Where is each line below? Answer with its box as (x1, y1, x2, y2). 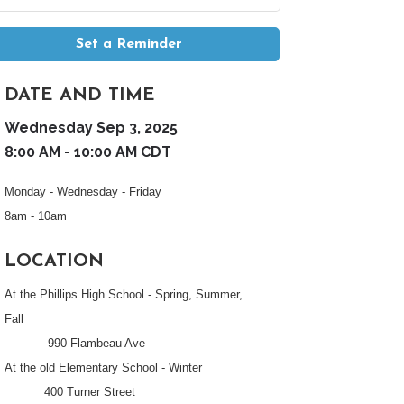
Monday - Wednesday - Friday (5, 185, 166, 198)
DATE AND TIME (5, 87, 156, 105)
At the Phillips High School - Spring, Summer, (5, 288, 243, 301)
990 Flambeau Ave (5, 336, 146, 350)
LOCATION (5, 252, 105, 271)
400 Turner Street (5, 385, 143, 399)
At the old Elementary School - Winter (5, 361, 203, 374)
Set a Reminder (75, 37, 182, 51)
